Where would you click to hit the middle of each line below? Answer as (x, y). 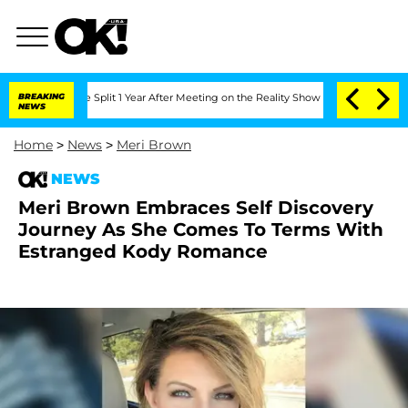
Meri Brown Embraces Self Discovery (196, 208)
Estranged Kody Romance (143, 251)
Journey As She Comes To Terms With (201, 229)
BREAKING (41, 96)
